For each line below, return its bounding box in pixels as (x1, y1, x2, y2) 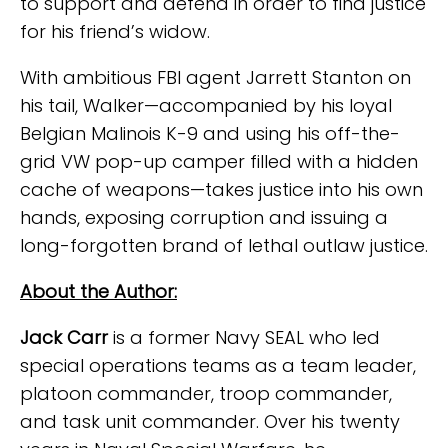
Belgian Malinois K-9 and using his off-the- (20, 121, 400, 146)
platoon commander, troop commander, (20, 381, 392, 406)
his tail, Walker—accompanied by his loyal (20, 93, 392, 118)
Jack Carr (20, 325, 113, 350)
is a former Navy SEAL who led (113, 325, 380, 350)
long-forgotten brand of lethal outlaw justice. (20, 233, 428, 258)
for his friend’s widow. (20, 19, 210, 44)
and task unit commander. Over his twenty (20, 409, 400, 434)
